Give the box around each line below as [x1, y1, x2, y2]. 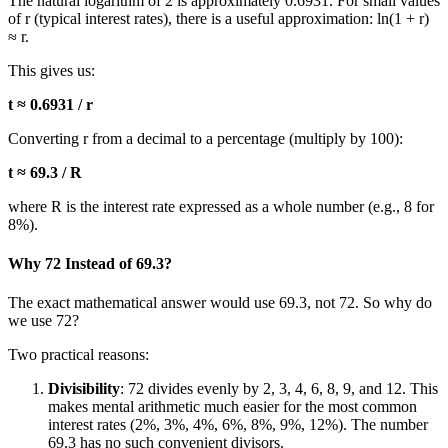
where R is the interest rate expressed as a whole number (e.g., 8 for [8, 197, 434, 215]
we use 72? [8, 312, 79, 330]
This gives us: [8, 61, 95, 79]
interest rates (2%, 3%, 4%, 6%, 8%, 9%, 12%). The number [48, 416, 428, 434]
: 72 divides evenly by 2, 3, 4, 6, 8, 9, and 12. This [120, 380, 438, 398]
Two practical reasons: [8, 346, 149, 364]
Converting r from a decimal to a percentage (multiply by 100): [8, 129, 403, 147]
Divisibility [48, 380, 120, 398]
